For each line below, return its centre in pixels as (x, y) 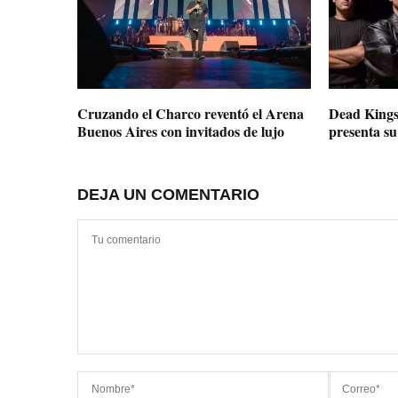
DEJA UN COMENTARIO (168, 194)
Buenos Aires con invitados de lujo (181, 131)
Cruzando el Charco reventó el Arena (191, 113)
